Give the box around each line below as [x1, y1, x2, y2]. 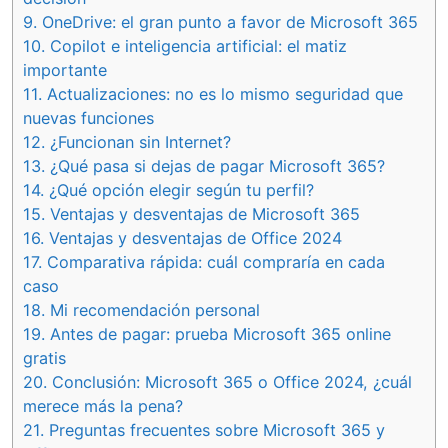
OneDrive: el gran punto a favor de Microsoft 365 [37, 11, 418, 32]
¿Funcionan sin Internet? [45, 131, 231, 152]
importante [23, 59, 107, 80]
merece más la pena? [23, 395, 183, 416]
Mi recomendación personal [45, 299, 260, 320]
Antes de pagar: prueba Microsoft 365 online [45, 323, 391, 344]
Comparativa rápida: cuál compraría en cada [42, 251, 385, 272]
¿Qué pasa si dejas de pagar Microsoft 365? [45, 155, 385, 176]
